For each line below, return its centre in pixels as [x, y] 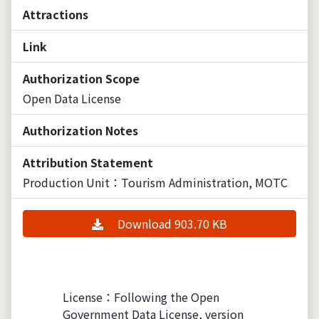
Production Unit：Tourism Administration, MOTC [155, 182]
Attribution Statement [88, 162]
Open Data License [72, 98]
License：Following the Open [141, 297]
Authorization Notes [80, 130]
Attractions [56, 14]
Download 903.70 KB [172, 223]
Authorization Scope [81, 78]
